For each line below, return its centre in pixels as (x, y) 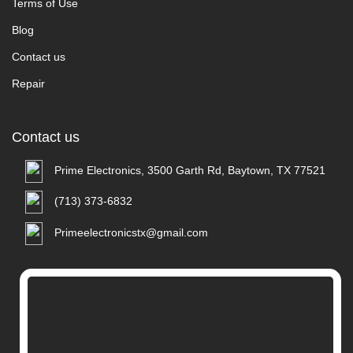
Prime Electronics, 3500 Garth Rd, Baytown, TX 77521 (190, 170)
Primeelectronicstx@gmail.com (131, 232)
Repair (28, 84)
